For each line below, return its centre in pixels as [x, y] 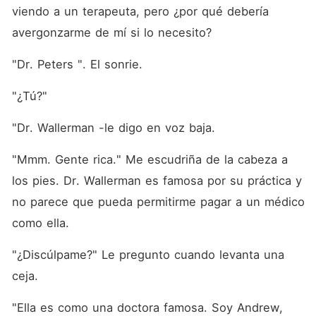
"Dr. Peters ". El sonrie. [79, 64]
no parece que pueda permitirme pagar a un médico [158, 202]
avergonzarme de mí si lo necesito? [114, 32]
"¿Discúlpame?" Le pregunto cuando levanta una [148, 255]
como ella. [42, 223]
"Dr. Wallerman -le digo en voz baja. [115, 128]
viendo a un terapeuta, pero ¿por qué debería [140, 11]
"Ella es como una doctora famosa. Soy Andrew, [147, 308]
